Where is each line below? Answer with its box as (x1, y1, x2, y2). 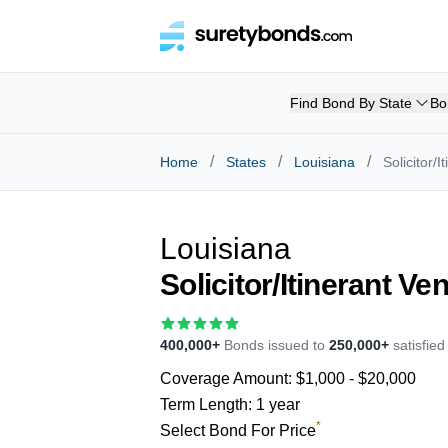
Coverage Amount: (160, 370, 296, 387)
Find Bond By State (290, 95, 412, 111)
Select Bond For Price (160, 422, 316, 439)
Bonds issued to (220, 337, 329, 353)
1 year (256, 396, 300, 413)
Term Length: (160, 396, 256, 413)
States (226, 154, 266, 170)
